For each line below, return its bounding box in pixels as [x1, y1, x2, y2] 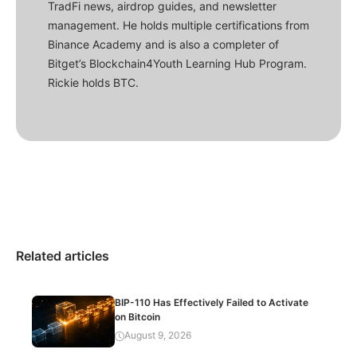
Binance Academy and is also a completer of [48, 37, 279, 51]
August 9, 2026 [124, 328, 192, 341]
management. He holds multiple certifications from [48, 18, 309, 32]
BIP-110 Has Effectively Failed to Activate [115, 296, 309, 308]
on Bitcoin [115, 310, 161, 323]
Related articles [16, 247, 109, 264]
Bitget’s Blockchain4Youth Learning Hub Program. [48, 56, 307, 70]
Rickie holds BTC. [48, 75, 139, 89]
